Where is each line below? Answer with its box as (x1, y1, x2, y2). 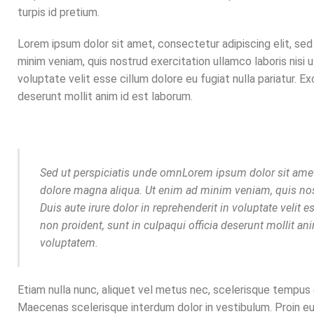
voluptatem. (39, 236, 98, 250)
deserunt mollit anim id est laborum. (18, 89, 193, 103)
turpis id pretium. (18, 5, 100, 19)
